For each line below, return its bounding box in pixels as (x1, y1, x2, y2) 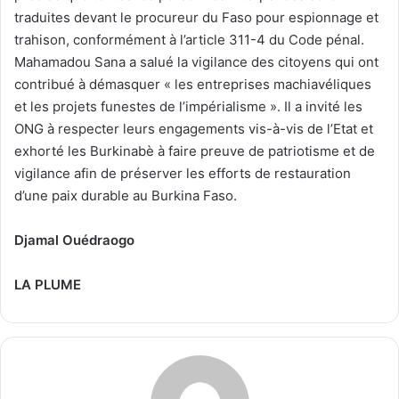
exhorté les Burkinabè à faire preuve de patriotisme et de (14, 142, 375, 159)
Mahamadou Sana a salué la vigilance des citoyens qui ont (14, 53, 379, 70)
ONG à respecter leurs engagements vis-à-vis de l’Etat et (14, 119, 373, 137)
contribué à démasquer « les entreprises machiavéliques (14, 75, 371, 93)
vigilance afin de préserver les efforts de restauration (14, 164, 351, 182)
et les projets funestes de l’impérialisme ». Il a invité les (14, 97, 362, 115)
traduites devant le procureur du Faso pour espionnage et (14, 8, 379, 26)
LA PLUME (14, 275, 81, 293)
